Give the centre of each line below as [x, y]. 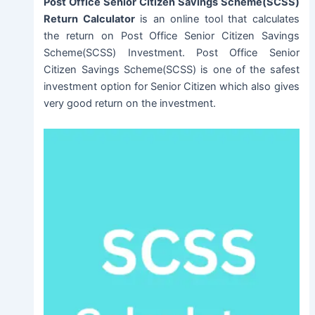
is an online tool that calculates [217, 19]
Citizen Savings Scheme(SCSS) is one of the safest [172, 70]
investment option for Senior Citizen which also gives [172, 87]
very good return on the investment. [130, 104]
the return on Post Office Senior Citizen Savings [172, 36]
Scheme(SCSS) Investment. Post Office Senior [172, 53]
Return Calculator [89, 19]
